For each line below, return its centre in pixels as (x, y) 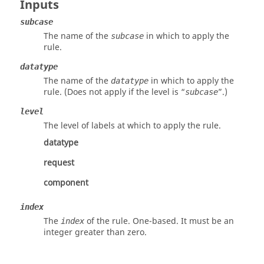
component (66, 183)
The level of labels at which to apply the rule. (132, 126)
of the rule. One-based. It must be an (159, 221)
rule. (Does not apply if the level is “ (114, 92)
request (59, 163)
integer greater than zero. (95, 232)
